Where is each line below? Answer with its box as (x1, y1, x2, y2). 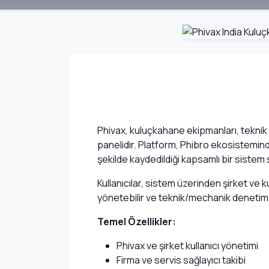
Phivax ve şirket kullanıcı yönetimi (116, 239, 258, 253)
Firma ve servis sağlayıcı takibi (116, 253, 246, 267)
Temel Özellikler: (97, 215, 176, 229)
